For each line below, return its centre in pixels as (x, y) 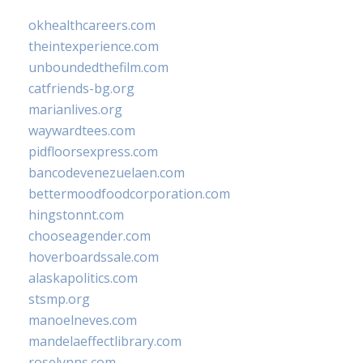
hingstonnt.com (76, 215)
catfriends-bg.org (81, 88)
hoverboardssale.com (94, 257)
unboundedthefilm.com (98, 67)
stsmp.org (59, 299)
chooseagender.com (90, 236)
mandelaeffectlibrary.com (105, 341)
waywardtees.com (82, 130)
